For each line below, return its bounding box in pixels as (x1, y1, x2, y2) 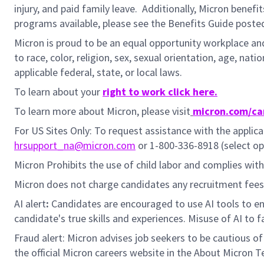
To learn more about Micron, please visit (14, 104, 190, 118)
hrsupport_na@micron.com (14, 138, 136, 152)
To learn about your (14, 85, 103, 98)
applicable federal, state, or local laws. (14, 65, 182, 79)
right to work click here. (103, 85, 217, 98)
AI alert (14, 197, 46, 210)
